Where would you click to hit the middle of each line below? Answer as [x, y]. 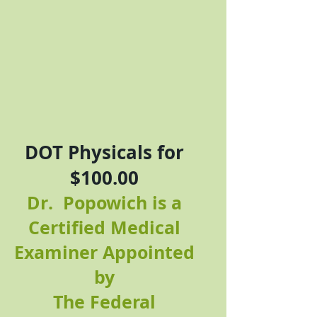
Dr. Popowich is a [104, 203]
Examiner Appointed [104, 252]
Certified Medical [104, 227]
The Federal [104, 302]
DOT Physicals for [104, 152]
